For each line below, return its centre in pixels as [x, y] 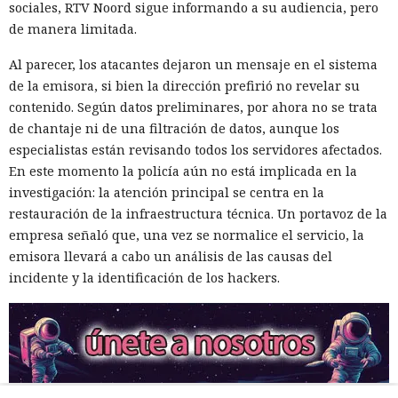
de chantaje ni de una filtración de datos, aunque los [174, 129]
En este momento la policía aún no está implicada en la [183, 171]
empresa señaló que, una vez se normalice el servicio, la [187, 235]
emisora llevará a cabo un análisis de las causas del [171, 257]
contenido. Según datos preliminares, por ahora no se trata [193, 107]
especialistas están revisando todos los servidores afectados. [195, 150]
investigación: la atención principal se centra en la [167, 193]
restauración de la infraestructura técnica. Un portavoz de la [198, 214]
